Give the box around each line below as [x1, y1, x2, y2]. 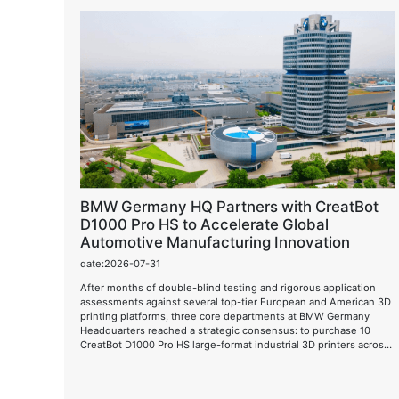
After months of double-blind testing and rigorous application [80, 281, 376, 294]
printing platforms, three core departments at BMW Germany [80, 309, 370, 322]
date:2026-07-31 [80, 256, 160, 270]
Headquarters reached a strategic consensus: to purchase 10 [80, 323, 370, 337]
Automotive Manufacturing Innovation [80, 233, 350, 251]
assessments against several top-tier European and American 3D [80, 295, 391, 308]
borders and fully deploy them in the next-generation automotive [80, 352, 393, 365]
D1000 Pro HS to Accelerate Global [80, 216, 329, 233]
